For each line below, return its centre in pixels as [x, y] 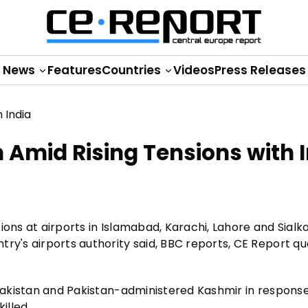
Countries [132, 70]
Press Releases [260, 70]
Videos [194, 70]
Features [74, 70]
